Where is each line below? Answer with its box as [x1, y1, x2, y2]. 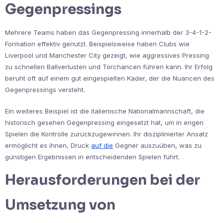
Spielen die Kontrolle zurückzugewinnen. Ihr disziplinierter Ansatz [5, 130, 208, 138]
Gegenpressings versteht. [5, 86, 85, 94]
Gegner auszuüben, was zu [113, 141, 202, 150]
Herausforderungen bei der [5, 171, 200, 189]
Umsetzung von [5, 196, 115, 214]
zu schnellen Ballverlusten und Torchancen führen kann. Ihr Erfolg [5, 63, 213, 71]
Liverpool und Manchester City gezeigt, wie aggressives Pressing [5, 51, 209, 60]
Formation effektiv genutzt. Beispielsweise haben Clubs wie [5, 40, 190, 48]
